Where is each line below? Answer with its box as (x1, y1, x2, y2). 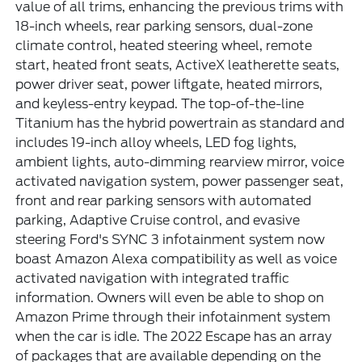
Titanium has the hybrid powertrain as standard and (15, 116, 345, 132)
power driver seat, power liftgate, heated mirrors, (15, 77, 323, 93)
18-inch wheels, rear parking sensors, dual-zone (15, 19, 314, 35)
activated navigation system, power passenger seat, (15, 174, 344, 190)
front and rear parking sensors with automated (15, 193, 312, 209)
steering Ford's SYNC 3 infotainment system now (15, 232, 326, 248)
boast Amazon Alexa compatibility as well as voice (15, 251, 338, 267)
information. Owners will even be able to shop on (15, 290, 325, 306)
